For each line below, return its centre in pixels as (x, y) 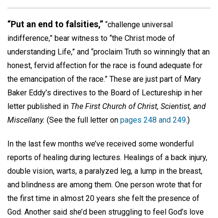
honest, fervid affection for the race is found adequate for (105, 65)
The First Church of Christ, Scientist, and (138, 106)
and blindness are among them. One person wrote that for (105, 184)
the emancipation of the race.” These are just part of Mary (104, 79)
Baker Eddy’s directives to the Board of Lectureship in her (105, 93)
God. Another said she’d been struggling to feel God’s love (106, 212)
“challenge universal (138, 25)
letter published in (39, 106)
